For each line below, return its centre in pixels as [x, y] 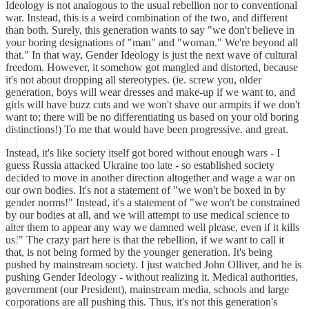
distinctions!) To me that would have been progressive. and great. [147, 129]
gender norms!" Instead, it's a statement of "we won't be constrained [153, 202]
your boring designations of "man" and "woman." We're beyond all [152, 42]
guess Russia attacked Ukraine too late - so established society [140, 165]
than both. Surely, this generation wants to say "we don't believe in [150, 30]
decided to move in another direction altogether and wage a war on [150, 178]
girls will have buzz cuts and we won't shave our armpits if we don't [153, 104]
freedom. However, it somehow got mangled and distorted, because [152, 67]
